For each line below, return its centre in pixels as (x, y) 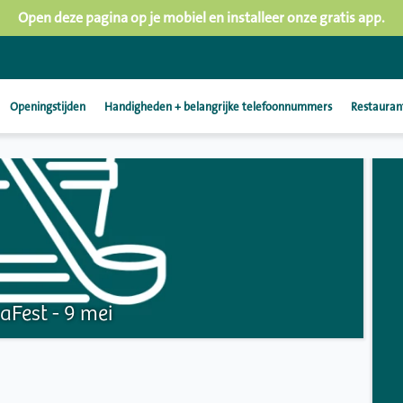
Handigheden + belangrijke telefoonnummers (218, 107)
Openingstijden (48, 107)
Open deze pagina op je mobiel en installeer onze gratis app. (201, 18)
